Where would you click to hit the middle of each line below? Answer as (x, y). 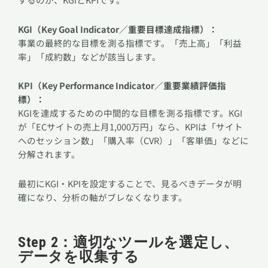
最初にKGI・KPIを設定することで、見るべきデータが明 (130, 183)
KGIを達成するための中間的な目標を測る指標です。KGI (130, 113)
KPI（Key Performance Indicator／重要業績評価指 (122, 86)
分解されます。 (49, 154)
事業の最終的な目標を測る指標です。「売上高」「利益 (130, 42)
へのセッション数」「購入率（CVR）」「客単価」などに (133, 141)
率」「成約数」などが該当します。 (89, 56)
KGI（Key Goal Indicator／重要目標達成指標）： (118, 29)
